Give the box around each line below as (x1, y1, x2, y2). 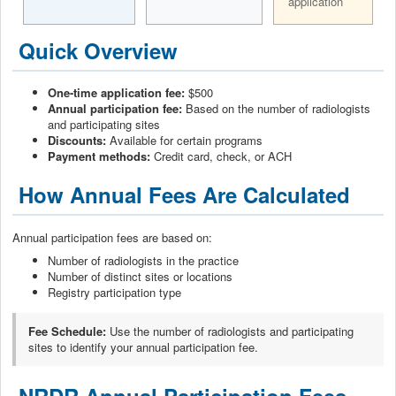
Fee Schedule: (28, 322, 106, 339)
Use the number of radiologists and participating (106, 322, 354, 339)
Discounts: (48, 132, 106, 149)
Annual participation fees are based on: (12, 228, 212, 246)
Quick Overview (12, 34, 184, 65)
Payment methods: (48, 148, 150, 165)
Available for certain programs (106, 132, 263, 149)
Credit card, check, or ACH (150, 148, 292, 165)
